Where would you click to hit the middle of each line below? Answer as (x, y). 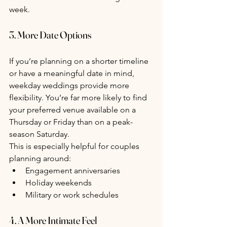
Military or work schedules (72, 195)
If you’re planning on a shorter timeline (80, 61)
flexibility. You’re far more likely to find (79, 97)
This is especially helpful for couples (75, 146)
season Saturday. (39, 134)
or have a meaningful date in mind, (73, 73)
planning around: (40, 158)
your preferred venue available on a (73, 109)
